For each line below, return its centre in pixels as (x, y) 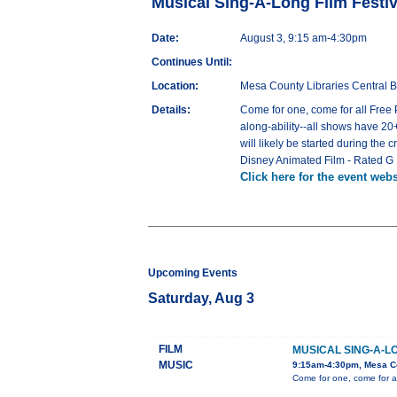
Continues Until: (192, 62)
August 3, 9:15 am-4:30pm (304, 39)
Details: (171, 110)
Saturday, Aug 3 (201, 299)
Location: (175, 86)
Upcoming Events (193, 273)
